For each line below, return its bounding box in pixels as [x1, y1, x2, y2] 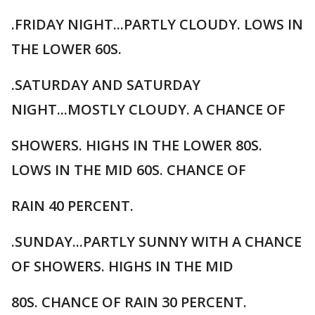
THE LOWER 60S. [11, 39, 122, 58]
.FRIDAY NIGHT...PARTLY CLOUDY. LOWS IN [11, 15, 303, 34]
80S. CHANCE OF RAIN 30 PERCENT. [11, 292, 247, 311]
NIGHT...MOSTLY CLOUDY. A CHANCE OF [11, 100, 285, 119]
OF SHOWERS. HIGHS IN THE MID [11, 257, 233, 276]
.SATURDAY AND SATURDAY [11, 75, 200, 94]
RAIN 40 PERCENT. [11, 196, 134, 215]
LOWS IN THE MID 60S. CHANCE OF [11, 160, 246, 179]
